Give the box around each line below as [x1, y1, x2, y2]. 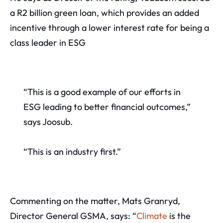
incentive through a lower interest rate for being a [10, 22, 209, 34]
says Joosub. [23, 115, 73, 127]
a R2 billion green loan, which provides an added [10, 7, 199, 19]
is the [167, 210, 191, 222]
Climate [136, 210, 167, 222]
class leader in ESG [10, 37, 86, 49]
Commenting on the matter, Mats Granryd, [10, 195, 180, 207]
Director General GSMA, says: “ [10, 210, 136, 222]
